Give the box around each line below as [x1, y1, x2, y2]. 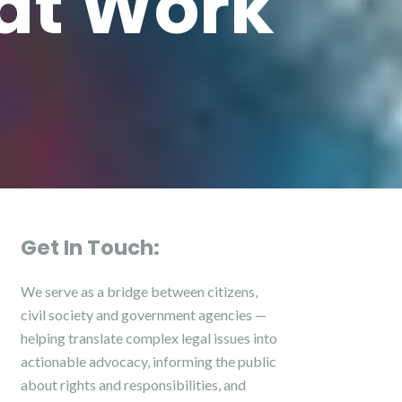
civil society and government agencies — [21, 306, 267, 323]
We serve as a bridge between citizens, [21, 283, 258, 300]
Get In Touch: [21, 233, 160, 262]
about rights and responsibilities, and [21, 376, 246, 393]
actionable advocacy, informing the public [21, 353, 276, 370]
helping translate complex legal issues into [21, 329, 277, 346]
